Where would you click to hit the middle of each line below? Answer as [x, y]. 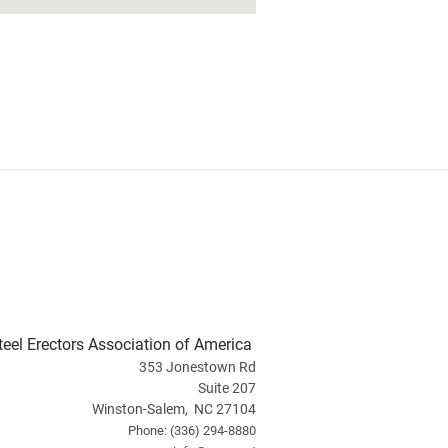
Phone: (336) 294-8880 [192, 430]
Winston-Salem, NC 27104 [174, 409]
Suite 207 [227, 388]
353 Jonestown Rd [197, 367]
